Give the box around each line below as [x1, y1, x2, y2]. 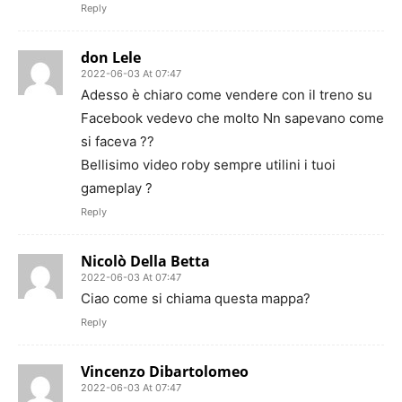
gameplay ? [81, 179, 153, 197]
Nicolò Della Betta [81, 251, 210, 271]
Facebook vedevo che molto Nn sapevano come [81, 109, 384, 127]
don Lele [81, 48, 141, 67]
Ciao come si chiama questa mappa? [81, 290, 310, 307]
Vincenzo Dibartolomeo [81, 362, 249, 381]
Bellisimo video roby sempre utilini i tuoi [81, 156, 336, 173]
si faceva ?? [81, 133, 154, 150]
